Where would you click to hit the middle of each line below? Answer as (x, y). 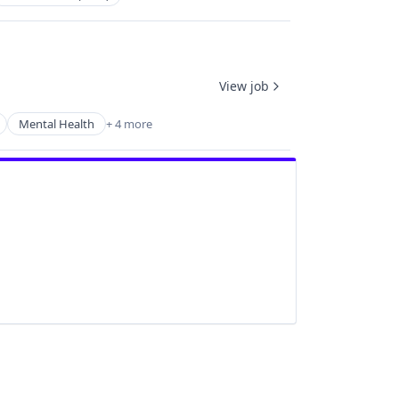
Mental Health (57, 124)
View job (244, 85)
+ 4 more (129, 124)
